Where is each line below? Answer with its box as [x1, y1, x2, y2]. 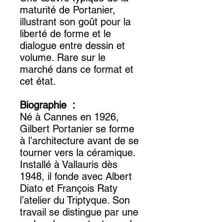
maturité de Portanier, [20, 4, 115, 16]
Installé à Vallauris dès [20, 159, 117, 171]
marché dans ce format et [20, 63, 133, 76]
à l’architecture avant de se [20, 135, 139, 147]
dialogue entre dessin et [20, 40, 125, 52]
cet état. [20, 75, 56, 88]
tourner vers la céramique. [20, 147, 135, 159]
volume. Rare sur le [20, 52, 106, 64]
